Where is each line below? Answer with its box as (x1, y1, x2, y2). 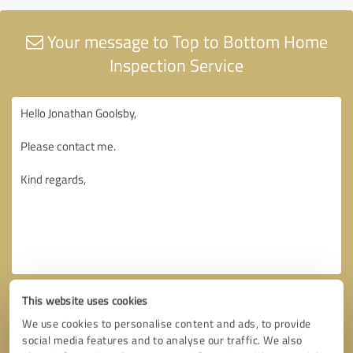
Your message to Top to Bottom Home (43, 28, 328, 54)
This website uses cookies (22, 293, 148, 308)
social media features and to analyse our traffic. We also (22, 333, 303, 347)
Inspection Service (110, 52, 243, 77)
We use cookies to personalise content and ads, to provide (22, 316, 311, 331)
